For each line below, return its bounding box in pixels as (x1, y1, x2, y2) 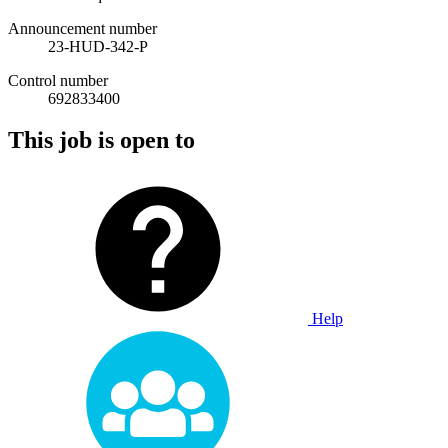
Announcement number (8, 19, 157, 37)
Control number (8, 71, 108, 89)
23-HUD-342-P (48, 37, 148, 55)
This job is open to (8, 127, 195, 154)
